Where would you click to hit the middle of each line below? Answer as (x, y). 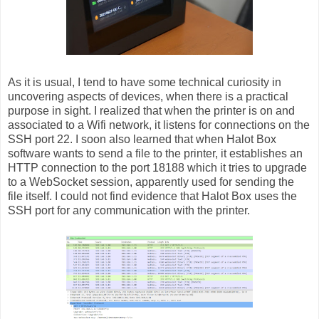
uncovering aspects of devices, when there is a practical (148, 97)
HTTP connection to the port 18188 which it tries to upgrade (157, 168)
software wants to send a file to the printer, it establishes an (155, 154)
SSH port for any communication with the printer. (129, 211)
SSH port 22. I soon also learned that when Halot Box (142, 140)
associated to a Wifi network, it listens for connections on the (159, 125)
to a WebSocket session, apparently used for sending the (151, 182)
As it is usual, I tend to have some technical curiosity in (145, 83)
